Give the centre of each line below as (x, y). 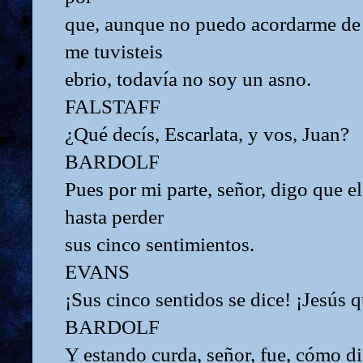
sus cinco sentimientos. (160, 244)
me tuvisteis (114, 51)
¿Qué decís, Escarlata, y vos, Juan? (207, 134)
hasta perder (114, 216)
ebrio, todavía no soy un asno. (188, 79)
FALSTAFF (113, 106)
